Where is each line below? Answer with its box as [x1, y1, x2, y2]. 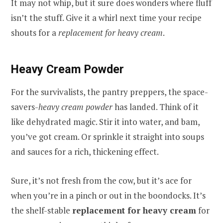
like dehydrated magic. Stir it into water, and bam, [11, 116, 200, 128]
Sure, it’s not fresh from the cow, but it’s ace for [11, 175, 192, 187]
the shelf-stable [11, 205, 72, 217]
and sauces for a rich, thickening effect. [11, 146, 159, 158]
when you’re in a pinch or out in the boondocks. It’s [11, 190, 206, 202]
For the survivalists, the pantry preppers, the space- [11, 86, 208, 98]
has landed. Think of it [112, 101, 199, 113]
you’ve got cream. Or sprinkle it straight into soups [11, 131, 204, 143]
